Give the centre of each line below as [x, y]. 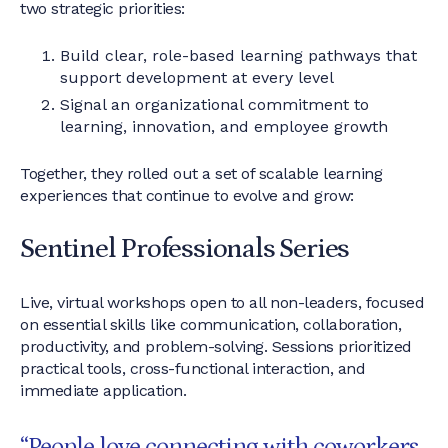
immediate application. [103, 390]
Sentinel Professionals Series [185, 249]
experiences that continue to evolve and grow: [187, 195]
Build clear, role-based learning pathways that [238, 55]
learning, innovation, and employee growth [224, 126]
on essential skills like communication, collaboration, [210, 324]
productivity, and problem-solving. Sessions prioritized [216, 346]
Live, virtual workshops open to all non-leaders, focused [222, 302]
